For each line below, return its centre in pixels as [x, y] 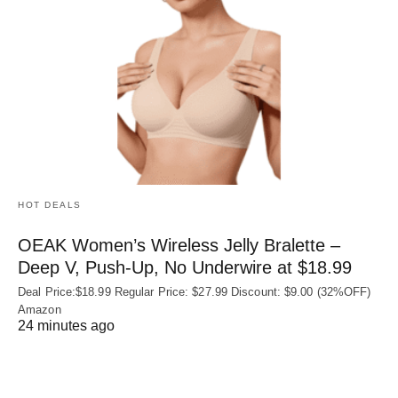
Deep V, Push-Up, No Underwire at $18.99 [185, 268]
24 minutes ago [66, 326]
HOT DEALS [50, 205]
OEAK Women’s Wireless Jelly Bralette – [179, 246]
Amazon [40, 310]
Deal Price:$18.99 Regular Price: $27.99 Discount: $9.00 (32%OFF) [195, 292]
